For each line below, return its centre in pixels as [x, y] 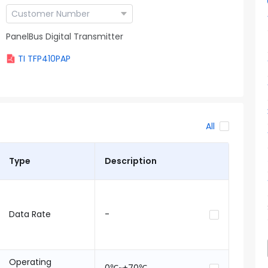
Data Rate [30, 214]
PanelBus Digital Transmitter [65, 36]
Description [130, 161]
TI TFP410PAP [44, 59]
